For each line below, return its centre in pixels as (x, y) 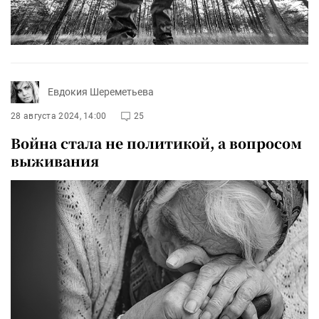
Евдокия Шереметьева (101, 92)
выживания (55, 160)
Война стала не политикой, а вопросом (156, 142)
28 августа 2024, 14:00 (59, 116)
